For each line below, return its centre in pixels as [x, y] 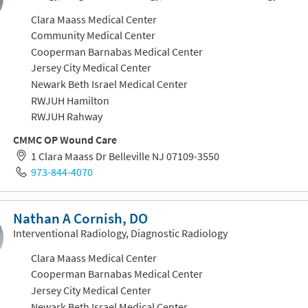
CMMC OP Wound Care [65, 140]
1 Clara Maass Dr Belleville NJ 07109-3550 [125, 156]
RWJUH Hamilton [70, 100]
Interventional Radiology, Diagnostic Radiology [120, 233]
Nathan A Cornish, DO [80, 219]
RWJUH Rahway [66, 117]
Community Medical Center [93, 35]
